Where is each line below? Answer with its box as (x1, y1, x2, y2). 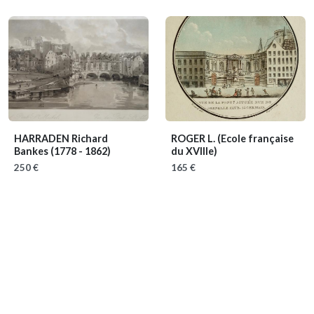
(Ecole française (217, 132, 294, 145)
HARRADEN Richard (14, 132, 108, 145)
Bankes (14, 145, 50, 158)
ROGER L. (171, 132, 217, 145)
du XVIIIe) (171, 145, 217, 158)
